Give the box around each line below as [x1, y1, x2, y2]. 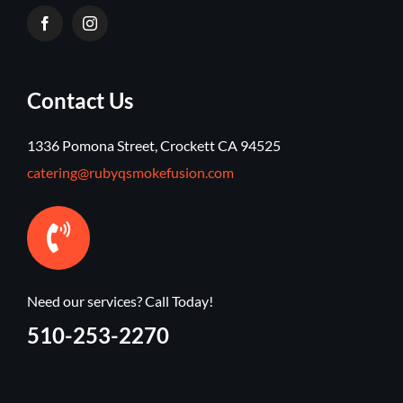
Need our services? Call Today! [26, 291, 213, 309]
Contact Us [26, 87, 133, 114]
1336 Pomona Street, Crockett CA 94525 [26, 137, 281, 155]
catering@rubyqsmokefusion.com [26, 164, 234, 182]
